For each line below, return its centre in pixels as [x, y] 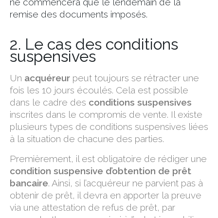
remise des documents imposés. [79, 14]
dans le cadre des [49, 102]
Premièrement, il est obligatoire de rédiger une [108, 158]
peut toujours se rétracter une [135, 78]
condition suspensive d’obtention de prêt [100, 171]
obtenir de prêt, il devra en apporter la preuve [106, 195]
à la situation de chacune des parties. [87, 138]
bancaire [29, 183]
